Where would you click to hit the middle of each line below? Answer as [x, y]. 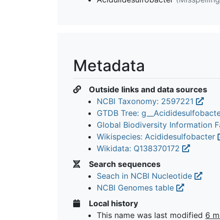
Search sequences [124, 164]
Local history [112, 203]
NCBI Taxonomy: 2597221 [146, 101]
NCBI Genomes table [137, 187]
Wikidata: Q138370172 [139, 148]
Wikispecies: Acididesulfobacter [157, 136]
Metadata [109, 65]
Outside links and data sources [147, 89]
